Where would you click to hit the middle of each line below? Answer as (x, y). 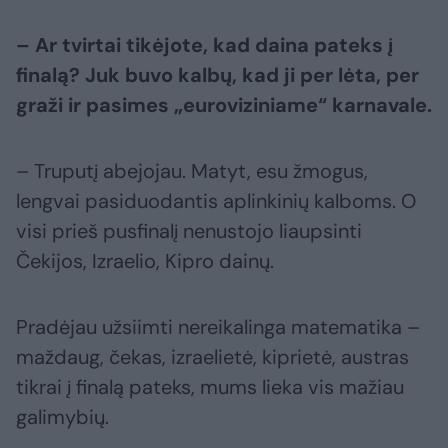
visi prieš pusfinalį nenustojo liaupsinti (189, 231)
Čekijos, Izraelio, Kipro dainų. (145, 261)
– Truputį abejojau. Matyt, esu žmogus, (192, 171)
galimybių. (62, 417)
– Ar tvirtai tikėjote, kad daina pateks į (204, 45)
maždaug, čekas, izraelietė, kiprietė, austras (212, 357)
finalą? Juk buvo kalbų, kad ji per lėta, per (217, 75)
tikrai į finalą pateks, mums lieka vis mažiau (210, 387)
